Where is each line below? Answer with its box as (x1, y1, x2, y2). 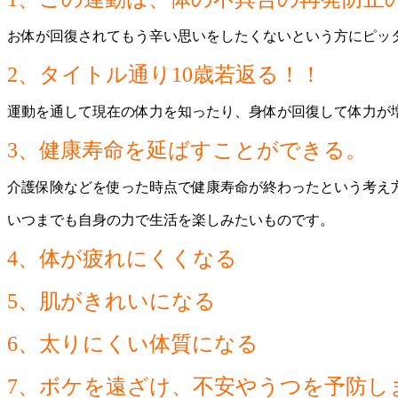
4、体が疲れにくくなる (7, 246, 237, 270)
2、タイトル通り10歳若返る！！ (7, 62, 322, 86)
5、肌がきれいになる (7, 289, 216, 313)
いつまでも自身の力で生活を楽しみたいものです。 (7, 211, 334, 227)
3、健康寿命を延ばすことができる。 (7, 138, 367, 162)
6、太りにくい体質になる (7, 331, 259, 355)
